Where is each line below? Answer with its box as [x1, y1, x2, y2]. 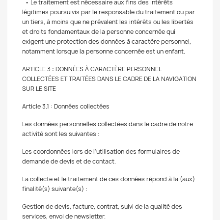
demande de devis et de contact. [22, 157, 117, 165]
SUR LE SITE [22, 84, 59, 93]
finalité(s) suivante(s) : [22, 185, 89, 193]
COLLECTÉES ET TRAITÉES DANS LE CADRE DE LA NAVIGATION [22, 75, 196, 83]
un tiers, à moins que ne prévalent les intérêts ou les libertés [22, 18, 193, 26]
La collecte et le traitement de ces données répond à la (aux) [22, 175, 195, 183]
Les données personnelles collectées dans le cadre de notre [22, 120, 193, 128]
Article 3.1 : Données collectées [22, 102, 112, 110]
